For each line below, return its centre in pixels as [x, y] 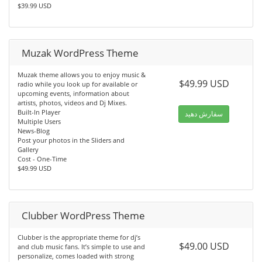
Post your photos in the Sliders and [71, 140]
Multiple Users [39, 122]
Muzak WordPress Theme [80, 53]
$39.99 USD [35, 6]
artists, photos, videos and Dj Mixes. [72, 103]
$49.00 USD [204, 247]
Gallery [28, 150]
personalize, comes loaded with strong [76, 256]
